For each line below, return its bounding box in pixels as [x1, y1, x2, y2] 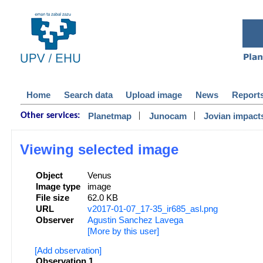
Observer [36, 215, 75, 225]
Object [36, 171, 63, 181]
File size [36, 193, 70, 203]
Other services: [20, 111, 80, 121]
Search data [63, 90, 113, 100]
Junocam [149, 111, 187, 122]
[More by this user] [87, 227, 160, 237]
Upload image [126, 90, 183, 100]
